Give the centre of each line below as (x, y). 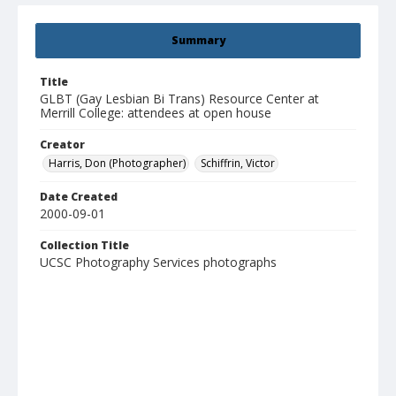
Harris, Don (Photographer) (117, 164)
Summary (198, 41)
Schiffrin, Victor (238, 164)
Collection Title (84, 246)
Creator (62, 145)
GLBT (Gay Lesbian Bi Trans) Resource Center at (179, 99)
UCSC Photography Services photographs (158, 263)
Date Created (79, 197)
